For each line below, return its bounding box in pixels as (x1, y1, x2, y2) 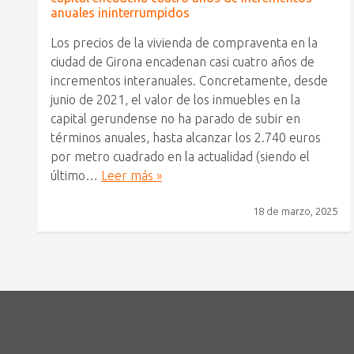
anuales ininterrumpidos (51, 5, 190, 20)
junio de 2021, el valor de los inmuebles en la (51, 92, 300, 107)
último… (51, 168, 101, 183)
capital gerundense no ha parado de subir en (51, 111, 300, 126)
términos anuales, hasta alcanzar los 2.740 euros (51, 130, 321, 145)
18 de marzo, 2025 (252, 205, 337, 217)
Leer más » (101, 168, 162, 183)
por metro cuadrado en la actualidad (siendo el (51, 149, 310, 164)
